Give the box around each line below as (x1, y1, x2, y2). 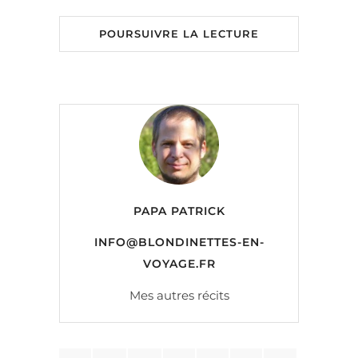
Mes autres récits (129, 287, 229, 303)
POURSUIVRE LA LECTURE (99, 26, 259, 40)
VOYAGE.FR (142, 256, 216, 271)
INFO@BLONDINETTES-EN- (93, 234, 265, 249)
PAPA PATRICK (133, 203, 225, 218)
